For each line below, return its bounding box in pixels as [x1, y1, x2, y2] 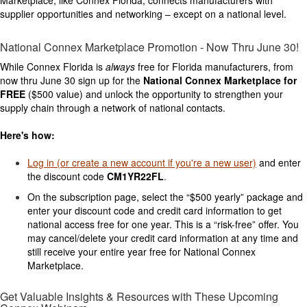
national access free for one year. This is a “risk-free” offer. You [27, 217, 299, 231]
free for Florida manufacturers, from [135, 59, 293, 73]
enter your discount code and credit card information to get [27, 203, 282, 217]
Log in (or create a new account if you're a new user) [27, 155, 256, 169]
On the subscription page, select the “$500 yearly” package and [27, 189, 303, 204]
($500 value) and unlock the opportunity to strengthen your [25, 86, 283, 101]
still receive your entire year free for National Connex [27, 244, 256, 258]
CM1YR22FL [107, 169, 164, 183]
